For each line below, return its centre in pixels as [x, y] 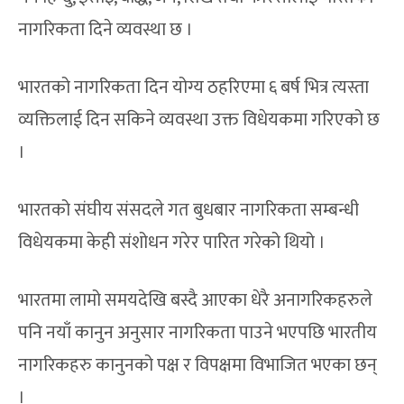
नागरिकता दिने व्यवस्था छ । [106, 30]
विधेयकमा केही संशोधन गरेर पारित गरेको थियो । [172, 243]
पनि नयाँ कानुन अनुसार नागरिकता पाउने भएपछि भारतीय [198, 333]
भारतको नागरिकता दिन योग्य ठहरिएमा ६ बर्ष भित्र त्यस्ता [194, 88]
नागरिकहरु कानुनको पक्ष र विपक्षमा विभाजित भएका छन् [198, 366]
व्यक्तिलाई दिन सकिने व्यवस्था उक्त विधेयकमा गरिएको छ [199, 120]
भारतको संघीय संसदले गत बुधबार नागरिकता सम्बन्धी [189, 211]
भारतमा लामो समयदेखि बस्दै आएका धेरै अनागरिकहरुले [196, 301]
